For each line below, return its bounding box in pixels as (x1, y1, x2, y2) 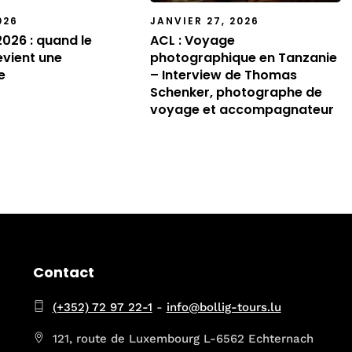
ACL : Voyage (149, 31, 235, 49)
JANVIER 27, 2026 (149, 13, 259, 27)
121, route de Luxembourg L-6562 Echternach (52, 332, 313, 346)
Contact (32, 262, 94, 282)
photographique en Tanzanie (149, 48, 337, 67)
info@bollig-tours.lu (166, 300, 281, 315)
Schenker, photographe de (149, 82, 322, 101)
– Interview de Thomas (149, 65, 297, 84)
